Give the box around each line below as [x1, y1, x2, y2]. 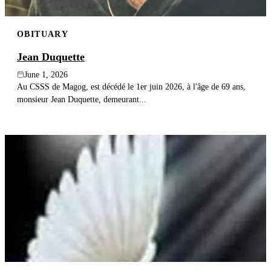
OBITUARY [17, 28, 69, 39]
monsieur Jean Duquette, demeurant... [17, 94, 146, 104]
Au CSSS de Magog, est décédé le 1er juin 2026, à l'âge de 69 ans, [17, 81, 246, 91]
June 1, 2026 [24, 70, 68, 79]
